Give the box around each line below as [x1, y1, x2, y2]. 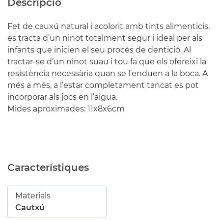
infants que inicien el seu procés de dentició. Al [7, 45, 191, 55]
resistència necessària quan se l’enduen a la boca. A [7, 68, 208, 78]
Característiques [7, 161, 89, 173]
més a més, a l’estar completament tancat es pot [7, 80, 199, 90]
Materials [15, 191, 51, 200]
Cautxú [15, 202, 45, 212]
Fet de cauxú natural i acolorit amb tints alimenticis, [7, 21, 210, 31]
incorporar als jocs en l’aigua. [7, 92, 117, 102]
